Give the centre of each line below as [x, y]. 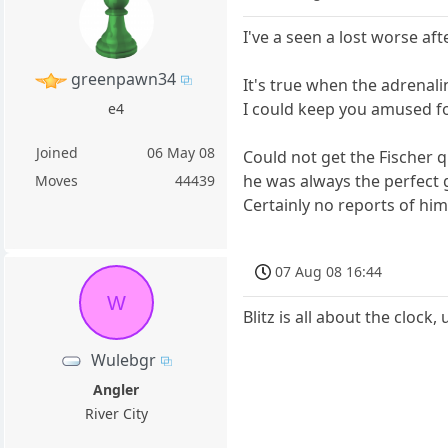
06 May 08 [181, 153]
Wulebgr [124, 359]
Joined [56, 153]
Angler [116, 389]
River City [116, 413]
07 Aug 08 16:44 [329, 272]
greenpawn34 [124, 78]
